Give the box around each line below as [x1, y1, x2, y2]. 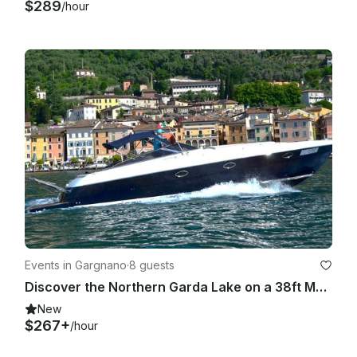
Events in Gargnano [25, 258, 127, 273]
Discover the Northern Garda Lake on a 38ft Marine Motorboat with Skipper [316, 279, 327, 296]
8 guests [129, 258, 175, 273]
